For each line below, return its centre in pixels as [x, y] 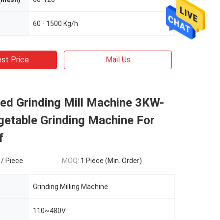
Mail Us [118, 60]
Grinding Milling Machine [70, 187]
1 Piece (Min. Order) [111, 161]
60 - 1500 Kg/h [55, 24]
